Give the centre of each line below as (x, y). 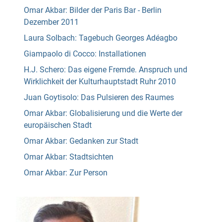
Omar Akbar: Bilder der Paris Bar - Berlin (93, 10)
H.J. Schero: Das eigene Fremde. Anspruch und (106, 70)
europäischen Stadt (58, 125)
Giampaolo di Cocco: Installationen (85, 54)
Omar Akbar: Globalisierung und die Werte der (103, 113)
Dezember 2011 (51, 22)
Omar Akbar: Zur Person (66, 173)
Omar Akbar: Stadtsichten (69, 157)
